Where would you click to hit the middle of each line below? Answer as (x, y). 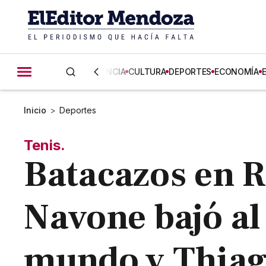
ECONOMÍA (237, 72)
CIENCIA (110, 72)
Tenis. (45, 145)
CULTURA (147, 72)
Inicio (35, 110)
